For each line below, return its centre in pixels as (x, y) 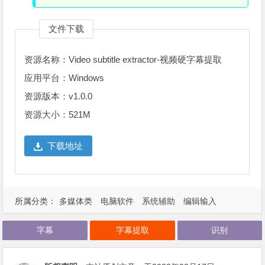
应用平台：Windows (64, 78)
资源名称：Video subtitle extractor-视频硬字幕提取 (123, 60)
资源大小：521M (58, 115)
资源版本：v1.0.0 (59, 96)
